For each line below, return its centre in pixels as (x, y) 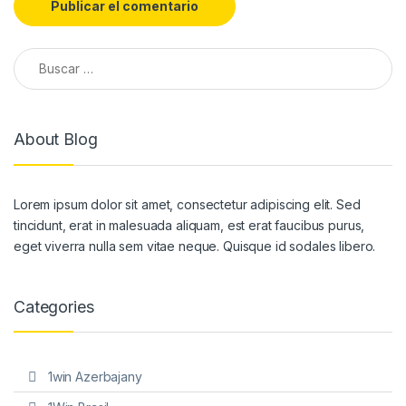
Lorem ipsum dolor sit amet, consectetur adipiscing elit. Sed (187, 205)
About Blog (56, 139)
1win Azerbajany (95, 376)
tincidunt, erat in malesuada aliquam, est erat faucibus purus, (189, 226)
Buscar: (38, 54)
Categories (54, 306)
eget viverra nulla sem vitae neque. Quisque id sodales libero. (195, 246)
